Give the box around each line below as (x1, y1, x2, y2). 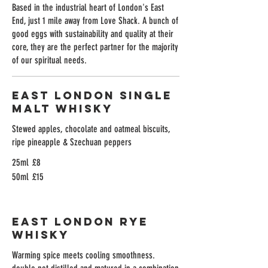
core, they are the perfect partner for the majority (12, 41, 178, 53)
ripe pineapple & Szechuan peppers (12, 136, 132, 148)
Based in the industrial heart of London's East (12, 2, 164, 13)
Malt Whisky (12, 102, 113, 115)
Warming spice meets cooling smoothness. (12, 249, 155, 261)
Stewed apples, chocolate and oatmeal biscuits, (12, 123, 170, 135)
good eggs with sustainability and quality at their (12, 28, 173, 39)
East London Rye (12, 215, 148, 229)
